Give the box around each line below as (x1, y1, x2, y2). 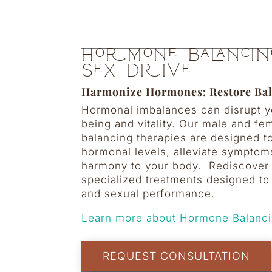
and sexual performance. (81, 188, 216, 200)
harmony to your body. (81, 160, 209, 172)
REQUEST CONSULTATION (103, 250, 251, 263)
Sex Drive (81, 63, 193, 82)
